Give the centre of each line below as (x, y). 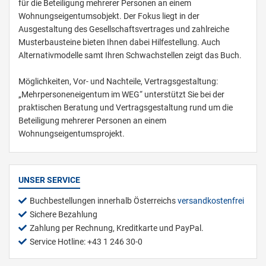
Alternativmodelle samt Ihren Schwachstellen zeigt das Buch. (130, 56)
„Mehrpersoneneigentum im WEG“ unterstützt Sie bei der (121, 95)
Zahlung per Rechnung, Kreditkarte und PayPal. (117, 228)
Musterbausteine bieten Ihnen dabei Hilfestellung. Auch (119, 42)
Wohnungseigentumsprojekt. (72, 134)
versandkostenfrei (211, 201)
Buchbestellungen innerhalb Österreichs (104, 201)
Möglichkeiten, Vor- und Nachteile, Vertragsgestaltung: (118, 82)
